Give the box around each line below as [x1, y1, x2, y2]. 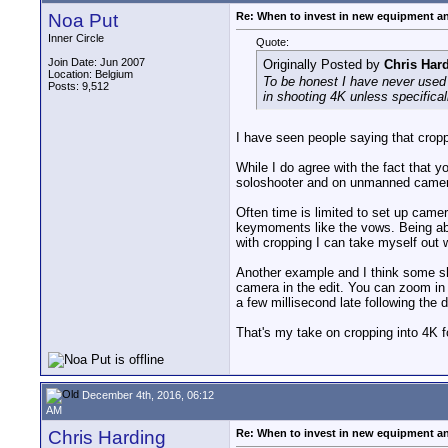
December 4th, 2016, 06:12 [79, 388, 214, 401]
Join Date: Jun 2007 [48, 56, 145, 68]
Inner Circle [48, 32, 104, 44]
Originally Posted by [263, 57, 384, 73]
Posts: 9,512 [48, 80, 109, 92]
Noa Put [48, 10, 118, 31]
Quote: [256, 36, 289, 49]
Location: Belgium [48, 68, 133, 80]
